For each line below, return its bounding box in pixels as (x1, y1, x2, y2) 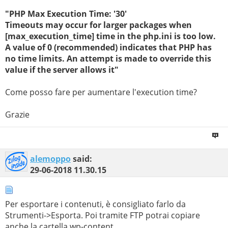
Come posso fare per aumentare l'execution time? (5, 87, 197, 98)
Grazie (5, 109, 30, 121)
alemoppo (30, 153, 71, 165)
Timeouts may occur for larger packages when (5, 19, 192, 31)
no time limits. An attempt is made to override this (5, 53, 211, 65)
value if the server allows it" (5, 64, 119, 76)
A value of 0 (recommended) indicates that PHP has (5, 42, 212, 53)
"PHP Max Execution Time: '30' (5, 8, 127, 20)
